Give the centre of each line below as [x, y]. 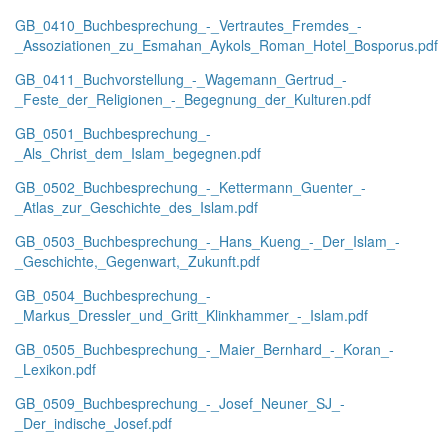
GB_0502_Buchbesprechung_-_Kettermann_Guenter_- [190, 187]
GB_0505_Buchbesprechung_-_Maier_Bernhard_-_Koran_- [204, 349]
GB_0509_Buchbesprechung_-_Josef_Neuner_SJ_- [180, 403]
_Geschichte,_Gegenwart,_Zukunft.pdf [137, 261]
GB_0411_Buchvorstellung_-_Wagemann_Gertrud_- [181, 79]
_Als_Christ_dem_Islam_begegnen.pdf [138, 153]
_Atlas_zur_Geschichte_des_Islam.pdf [136, 207]
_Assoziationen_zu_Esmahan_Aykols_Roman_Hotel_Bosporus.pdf [226, 45]
